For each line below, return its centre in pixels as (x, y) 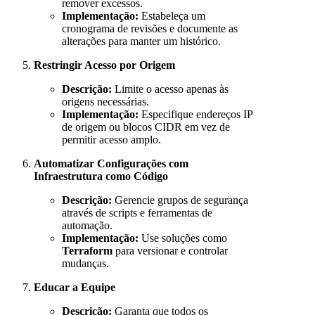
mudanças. (85, 264)
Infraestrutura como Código (101, 176)
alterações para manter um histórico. (141, 41)
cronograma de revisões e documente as (150, 29)
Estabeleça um (172, 16)
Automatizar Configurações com (111, 164)
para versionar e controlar (170, 251)
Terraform (87, 251)
